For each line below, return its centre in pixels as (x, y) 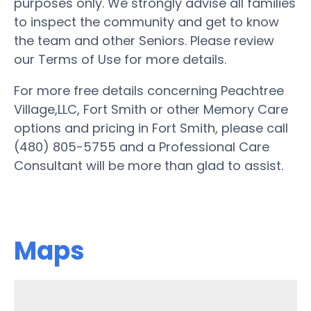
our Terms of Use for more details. (120, 59)
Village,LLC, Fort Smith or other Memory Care (151, 109)
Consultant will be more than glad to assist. (149, 165)
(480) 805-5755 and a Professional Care (142, 146)
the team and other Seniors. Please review (144, 40)
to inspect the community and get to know (146, 22)
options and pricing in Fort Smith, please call (151, 128)
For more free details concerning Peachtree (149, 90)
